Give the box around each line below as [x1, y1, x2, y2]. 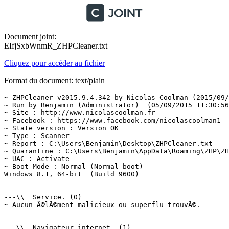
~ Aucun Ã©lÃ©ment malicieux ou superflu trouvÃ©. [4, 201, 200, 209]
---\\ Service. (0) [4, 193, 82, 201]
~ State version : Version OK [4, 124, 119, 132]
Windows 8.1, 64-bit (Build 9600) [4, 170, 139, 178]
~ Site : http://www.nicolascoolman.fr [4, 109, 155, 117]
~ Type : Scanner [4, 132, 70, 140]
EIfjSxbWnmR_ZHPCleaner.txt [4, 41, 107, 50]
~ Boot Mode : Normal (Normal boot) [4, 163, 143, 170]
